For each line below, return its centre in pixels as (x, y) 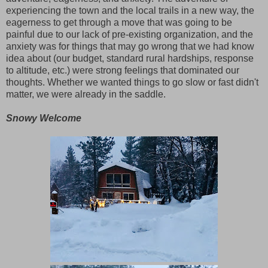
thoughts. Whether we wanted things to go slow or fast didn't (132, 82)
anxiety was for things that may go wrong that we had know (130, 46)
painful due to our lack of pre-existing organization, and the (130, 34)
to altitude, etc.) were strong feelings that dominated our (123, 70)
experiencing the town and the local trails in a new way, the (130, 10)
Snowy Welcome (44, 118)
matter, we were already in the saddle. (86, 94)
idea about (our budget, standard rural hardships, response (130, 58)
